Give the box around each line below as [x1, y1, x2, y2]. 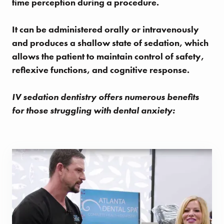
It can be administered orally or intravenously [12, 23, 199, 35]
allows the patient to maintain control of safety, [12, 50, 204, 62]
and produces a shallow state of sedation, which [12, 37, 208, 49]
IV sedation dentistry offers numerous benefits [12, 91, 199, 103]
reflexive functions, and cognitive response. [12, 64, 189, 76]
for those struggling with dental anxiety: [12, 104, 175, 116]
